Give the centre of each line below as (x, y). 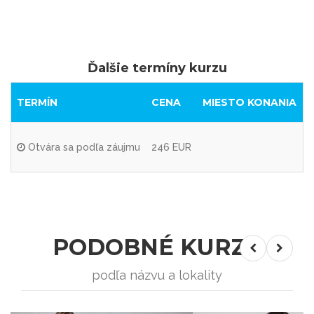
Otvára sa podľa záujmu (83, 147)
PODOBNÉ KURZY (157, 247)
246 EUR (171, 147)
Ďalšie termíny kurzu (157, 68)
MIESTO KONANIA (250, 102)
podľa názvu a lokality (157, 275)
